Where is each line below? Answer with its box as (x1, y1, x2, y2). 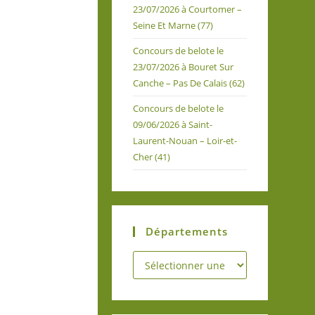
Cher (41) (132, 150, 170, 163)
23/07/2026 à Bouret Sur (132, 60, 233, 73)
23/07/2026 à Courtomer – (132, 3, 242, 15)
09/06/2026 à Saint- (132, 118, 212, 131)
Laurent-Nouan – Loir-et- (132, 134, 237, 147)
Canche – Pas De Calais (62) (132, 77, 245, 89)
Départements (145, 224, 228, 238)
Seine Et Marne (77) (132, 19, 213, 32)
